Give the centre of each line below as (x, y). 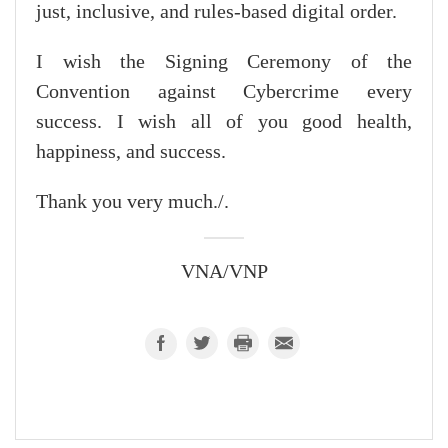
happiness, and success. (131, 151)
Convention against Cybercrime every (224, 91)
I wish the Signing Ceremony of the (224, 61)
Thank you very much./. (132, 201)
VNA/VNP (224, 271)
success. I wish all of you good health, (224, 121)
